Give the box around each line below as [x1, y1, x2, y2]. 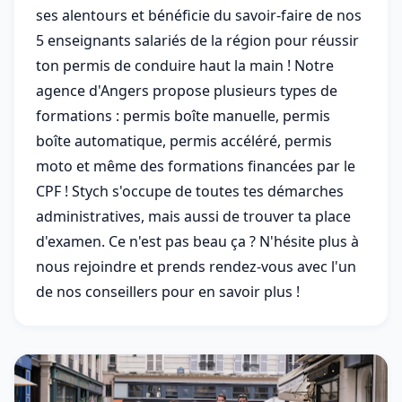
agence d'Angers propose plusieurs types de [36, 81, 337, 100]
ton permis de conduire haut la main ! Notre [36, 56, 334, 75]
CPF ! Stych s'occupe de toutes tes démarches [36, 181, 344, 201]
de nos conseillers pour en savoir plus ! [36, 282, 300, 301]
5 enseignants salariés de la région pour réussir [36, 31, 359, 50]
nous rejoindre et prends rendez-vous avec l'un [36, 257, 356, 276]
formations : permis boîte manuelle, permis [36, 106, 330, 126]
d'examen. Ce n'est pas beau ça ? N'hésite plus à [36, 232, 359, 251]
